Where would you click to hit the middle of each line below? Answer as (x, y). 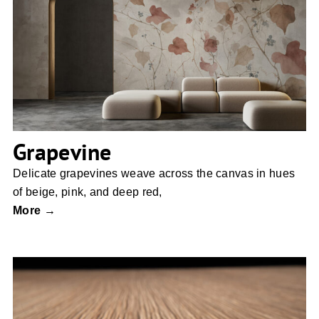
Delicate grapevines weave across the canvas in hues (154, 174)
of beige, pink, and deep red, (88, 192)
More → (34, 211)
